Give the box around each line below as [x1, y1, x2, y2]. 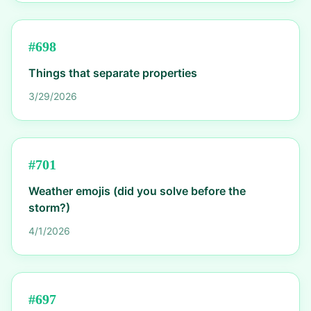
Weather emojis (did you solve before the [28, 184, 246, 198]
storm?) [28, 201, 70, 215]
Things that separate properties [28, 66, 197, 80]
